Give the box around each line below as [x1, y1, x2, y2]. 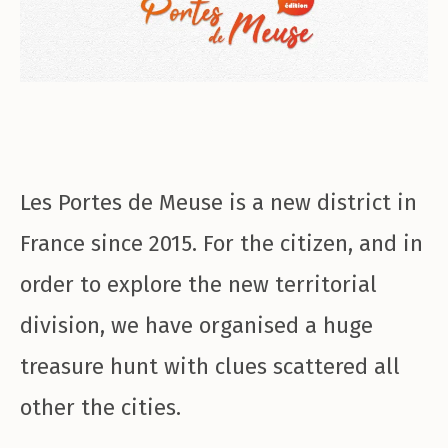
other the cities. [20, 394, 181, 422]
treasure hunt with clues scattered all [20, 353, 400, 381]
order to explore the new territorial [20, 271, 377, 299]
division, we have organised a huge [20, 312, 373, 340]
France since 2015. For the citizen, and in [20, 230, 423, 258]
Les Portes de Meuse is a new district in [20, 189, 417, 217]
